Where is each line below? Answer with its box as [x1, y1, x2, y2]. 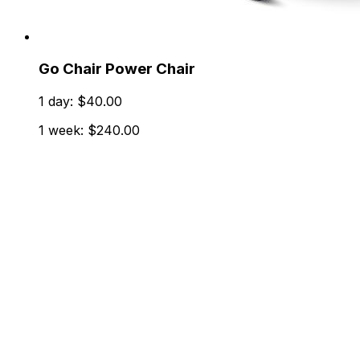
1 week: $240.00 [39, 121, 140, 138]
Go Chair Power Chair [39, 59, 195, 79]
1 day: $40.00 [39, 92, 122, 109]
